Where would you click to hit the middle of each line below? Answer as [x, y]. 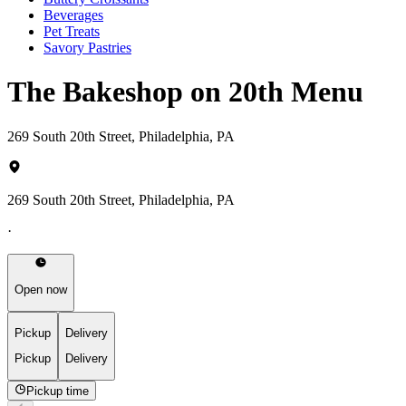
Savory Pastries [87, 47]
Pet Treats [72, 31]
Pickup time [58, 391]
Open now [41, 290]
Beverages [73, 14]
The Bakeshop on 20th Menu [185, 92]
